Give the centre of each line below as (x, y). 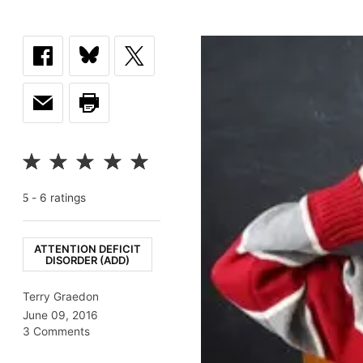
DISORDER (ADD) (88, 260)
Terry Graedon (61, 296)
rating (64, 197)
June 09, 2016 (60, 315)
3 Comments (56, 331)
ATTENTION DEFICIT (88, 248)
